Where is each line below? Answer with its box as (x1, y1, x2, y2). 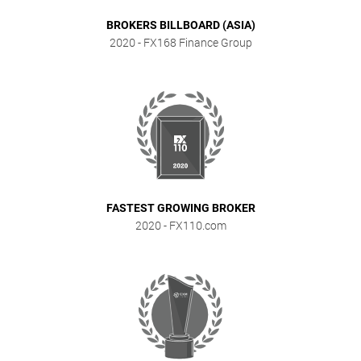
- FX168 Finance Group (135, 35, 252, 50)
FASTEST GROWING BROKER (106, 201, 255, 214)
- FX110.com (160, 218, 226, 233)
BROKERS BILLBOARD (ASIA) (106, 19, 255, 31)
